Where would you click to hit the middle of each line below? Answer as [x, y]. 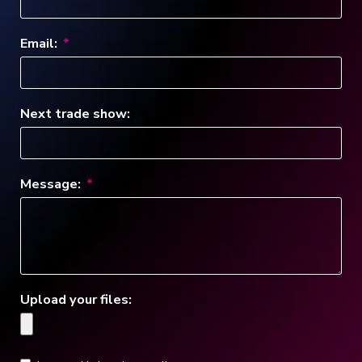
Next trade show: [75, 113]
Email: [40, 43]
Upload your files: [76, 299]
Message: [52, 183]
